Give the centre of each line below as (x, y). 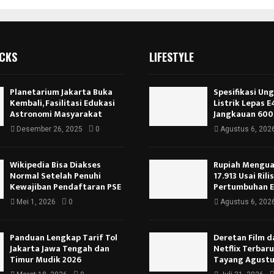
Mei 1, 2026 (36, 202)
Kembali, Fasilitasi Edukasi (62, 103)
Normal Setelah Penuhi (55, 176)
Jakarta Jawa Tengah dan (59, 249)
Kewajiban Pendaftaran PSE (65, 187)
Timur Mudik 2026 (45, 260)
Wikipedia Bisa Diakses (55, 165)
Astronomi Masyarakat (56, 114)
